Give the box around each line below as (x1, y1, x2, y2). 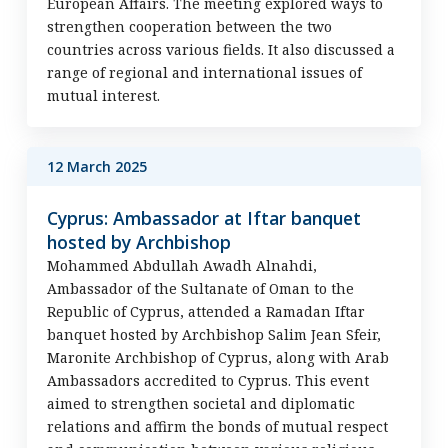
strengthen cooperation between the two (46, 17, 332, 36)
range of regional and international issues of (46, 63, 362, 82)
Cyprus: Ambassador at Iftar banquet (46, 206, 361, 230)
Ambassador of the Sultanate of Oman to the (46, 279, 354, 298)
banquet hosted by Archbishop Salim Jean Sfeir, (46, 325, 381, 344)
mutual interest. (46, 86, 168, 105)
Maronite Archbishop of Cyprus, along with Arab (46, 348, 389, 367)
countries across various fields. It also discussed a (46, 40, 395, 59)
